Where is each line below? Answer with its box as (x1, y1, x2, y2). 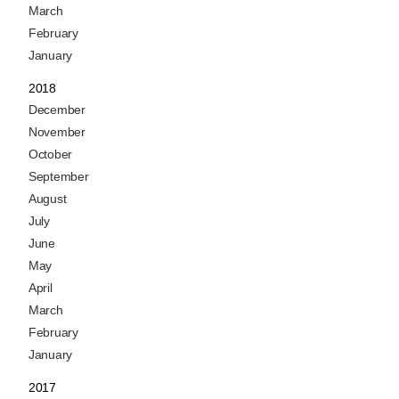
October (28, 147, 72, 162)
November (28, 125, 85, 140)
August (28, 191, 67, 207)
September (28, 169, 89, 184)
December (28, 102, 85, 118)
